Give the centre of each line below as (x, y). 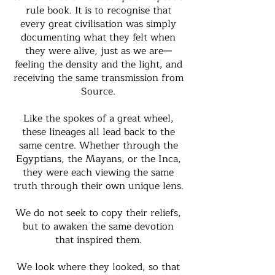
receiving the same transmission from (98, 78)
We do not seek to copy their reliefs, (98, 213)
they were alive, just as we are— (98, 51)
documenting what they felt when (98, 37)
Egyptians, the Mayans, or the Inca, (98, 159)
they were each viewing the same (98, 172)
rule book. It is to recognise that (98, 10)
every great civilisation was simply (98, 24)
